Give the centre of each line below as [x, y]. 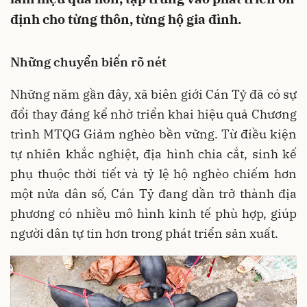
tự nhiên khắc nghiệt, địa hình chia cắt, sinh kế [153, 154]
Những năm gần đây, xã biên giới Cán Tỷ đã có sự [153, 94]
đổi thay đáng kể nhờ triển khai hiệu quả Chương [153, 114]
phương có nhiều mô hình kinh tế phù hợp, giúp [153, 213]
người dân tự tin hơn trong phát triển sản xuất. [144, 233]
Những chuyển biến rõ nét [88, 62]
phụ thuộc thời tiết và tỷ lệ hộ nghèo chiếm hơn [153, 174]
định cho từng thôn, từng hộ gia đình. [126, 19]
